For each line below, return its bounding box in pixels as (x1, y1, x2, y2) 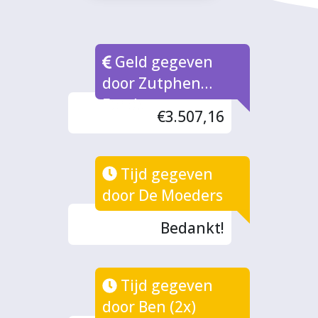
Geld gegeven (111, 52, 214, 72)
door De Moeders (102, 185, 224, 205)
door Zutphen (102, 73, 202, 94)
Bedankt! (160, 218, 225, 238)
